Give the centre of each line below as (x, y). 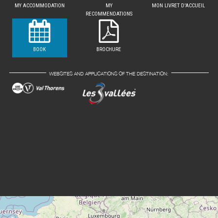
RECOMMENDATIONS (109, 14)
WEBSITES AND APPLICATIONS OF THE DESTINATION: (109, 73)
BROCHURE (109, 49)
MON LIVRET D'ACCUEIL (179, 5)
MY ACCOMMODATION (39, 5)
